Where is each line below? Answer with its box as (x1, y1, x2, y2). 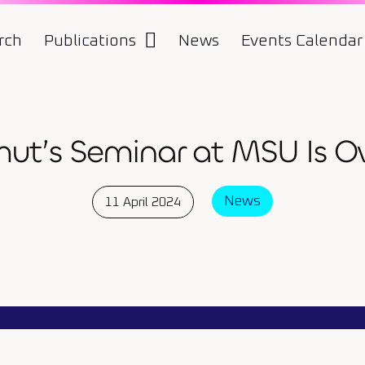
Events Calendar (241, 33, 363, 49)
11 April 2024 (105, 196, 182, 209)
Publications (43, 33, 136, 49)
